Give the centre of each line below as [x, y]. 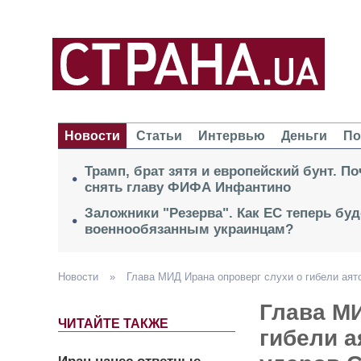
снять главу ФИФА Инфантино [188, 188]
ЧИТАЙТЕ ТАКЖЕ [113, 324]
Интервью [232, 136]
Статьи [159, 136]
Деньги [304, 136]
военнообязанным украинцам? [189, 230]
